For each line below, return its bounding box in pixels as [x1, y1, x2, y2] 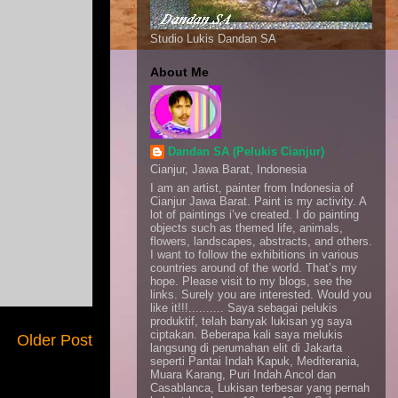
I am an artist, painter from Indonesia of [150, 181, 354, 195]
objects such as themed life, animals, [150, 221, 343, 235]
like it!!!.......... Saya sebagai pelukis [150, 301, 338, 314]
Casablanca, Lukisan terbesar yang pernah [150, 381, 370, 394]
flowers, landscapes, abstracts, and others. [150, 235, 372, 248]
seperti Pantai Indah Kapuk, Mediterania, [150, 354, 360, 368]
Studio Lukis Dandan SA [150, 32, 276, 45]
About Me [150, 65, 209, 79]
